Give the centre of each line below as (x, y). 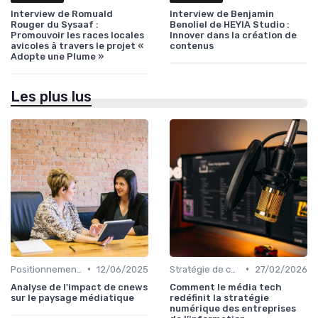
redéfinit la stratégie (219, 297)
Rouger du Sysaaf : (55, 24)
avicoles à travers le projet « (77, 45)
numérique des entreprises (233, 308)
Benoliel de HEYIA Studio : (230, 24)
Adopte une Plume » (57, 56)
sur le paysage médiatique (72, 297)
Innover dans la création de (233, 35)
